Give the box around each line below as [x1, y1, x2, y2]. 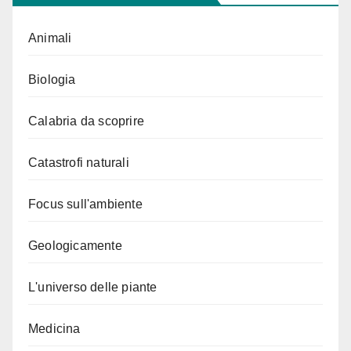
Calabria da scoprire [28, 114, 144, 128]
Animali [28, 31, 72, 45]
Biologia [28, 72, 76, 86]
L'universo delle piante [28, 280, 157, 294]
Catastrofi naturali [28, 155, 129, 169]
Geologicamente [28, 238, 122, 252]
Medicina [28, 321, 81, 335]
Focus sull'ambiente [28, 197, 143, 211]
